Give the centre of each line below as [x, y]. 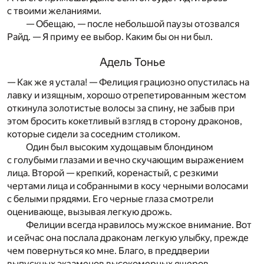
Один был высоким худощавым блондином [120, 147]
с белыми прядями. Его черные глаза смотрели [110, 199]
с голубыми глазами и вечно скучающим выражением [126, 160]
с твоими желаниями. [54, 11]
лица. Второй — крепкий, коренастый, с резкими [113, 173]
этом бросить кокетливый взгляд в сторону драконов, [125, 121]
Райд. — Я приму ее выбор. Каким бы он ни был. [110, 37]
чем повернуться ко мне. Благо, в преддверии [108, 250]
